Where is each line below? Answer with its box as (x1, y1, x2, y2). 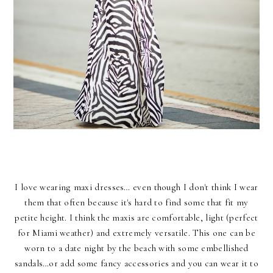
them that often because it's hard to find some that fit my (24, 197, 249, 208)
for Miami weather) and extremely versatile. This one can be (18, 227, 255, 239)
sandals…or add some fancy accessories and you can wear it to (15, 258, 258, 269)
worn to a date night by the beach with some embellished (24, 243, 249, 254)
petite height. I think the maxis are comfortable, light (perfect (15, 212, 258, 224)
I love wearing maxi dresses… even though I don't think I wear (15, 182, 258, 193)
